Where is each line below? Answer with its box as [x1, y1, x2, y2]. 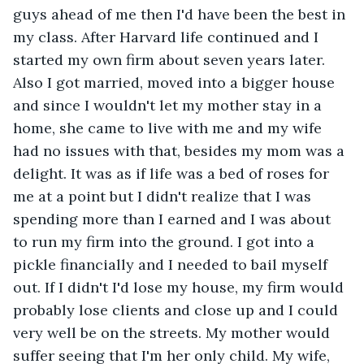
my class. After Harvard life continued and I [13, 27, 323, 46]
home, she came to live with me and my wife [13, 118, 326, 137]
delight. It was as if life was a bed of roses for [13, 163, 333, 183]
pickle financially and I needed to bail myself [13, 254, 331, 274]
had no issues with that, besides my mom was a [13, 141, 349, 160]
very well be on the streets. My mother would [13, 323, 334, 342]
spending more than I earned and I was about [13, 209, 335, 228]
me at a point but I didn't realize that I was [13, 186, 315, 206]
